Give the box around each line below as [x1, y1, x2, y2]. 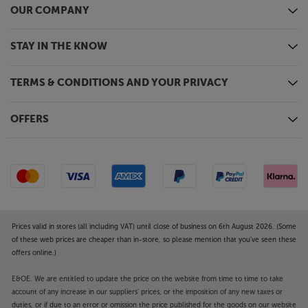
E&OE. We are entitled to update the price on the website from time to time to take [12, 274, 283, 283]
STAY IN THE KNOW [10, 41, 107, 52]
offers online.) [12, 248, 56, 257]
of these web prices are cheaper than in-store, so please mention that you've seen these [12, 235, 296, 244]
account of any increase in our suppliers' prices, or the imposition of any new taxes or [12, 287, 283, 296]
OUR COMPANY [10, 5, 89, 16]
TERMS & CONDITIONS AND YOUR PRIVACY [10, 78, 228, 89]
